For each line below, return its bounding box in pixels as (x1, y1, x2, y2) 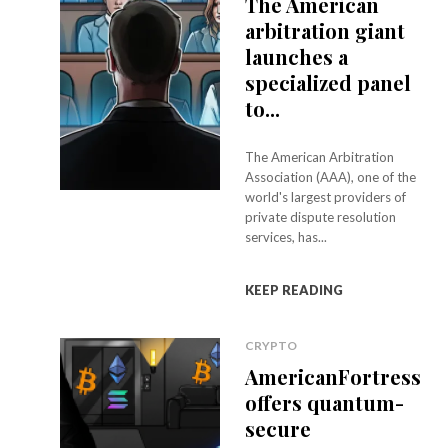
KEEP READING (245, 282, 344, 298)
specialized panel (245, 69, 412, 96)
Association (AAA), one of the (245, 169, 417, 185)
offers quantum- (245, 389, 405, 416)
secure (245, 415, 312, 442)
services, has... (245, 229, 328, 245)
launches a (245, 43, 349, 70)
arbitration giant (245, 17, 406, 44)
